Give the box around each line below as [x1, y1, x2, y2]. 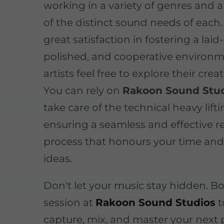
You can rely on [43, 84, 123, 96]
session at [43, 196, 96, 208]
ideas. [43, 152, 72, 164]
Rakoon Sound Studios [95, 196, 216, 208]
